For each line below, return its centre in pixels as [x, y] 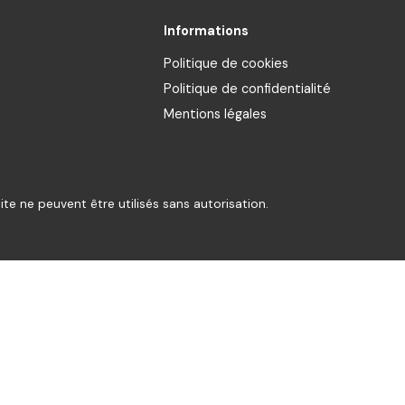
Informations [206, 31]
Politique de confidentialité [247, 89]
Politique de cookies [226, 64]
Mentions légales [215, 114]
